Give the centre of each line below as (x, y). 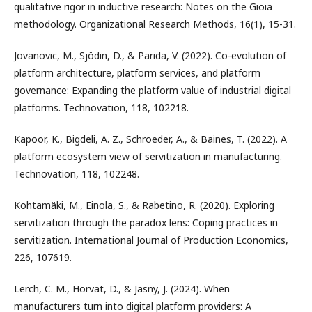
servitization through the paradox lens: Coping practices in (146, 222)
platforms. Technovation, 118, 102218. (101, 107)
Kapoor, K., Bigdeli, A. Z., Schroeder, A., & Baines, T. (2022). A (150, 139)
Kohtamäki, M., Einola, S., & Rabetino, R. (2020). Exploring (144, 205)
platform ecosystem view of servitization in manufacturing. (148, 156)
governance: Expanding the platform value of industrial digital (153, 90)
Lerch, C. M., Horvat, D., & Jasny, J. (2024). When (122, 288)
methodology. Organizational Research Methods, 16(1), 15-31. (155, 24)
